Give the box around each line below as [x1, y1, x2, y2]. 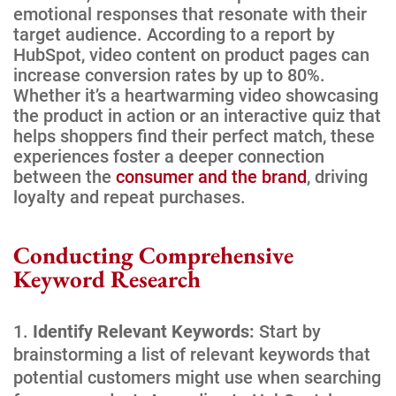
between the [13, 165, 116, 187]
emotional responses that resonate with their [13, 3, 367, 25]
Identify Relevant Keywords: [33, 320, 255, 342]
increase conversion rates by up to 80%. [13, 64, 325, 86]
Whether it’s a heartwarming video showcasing [13, 84, 378, 106]
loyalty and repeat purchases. [13, 186, 246, 208]
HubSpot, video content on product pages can [13, 43, 369, 65]
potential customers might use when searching [13, 366, 381, 388]
